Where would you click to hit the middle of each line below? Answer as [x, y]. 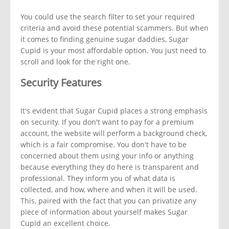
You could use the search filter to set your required [108, 17]
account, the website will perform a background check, [114, 133]
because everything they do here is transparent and [110, 167]
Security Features [61, 83]
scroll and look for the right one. [75, 62]
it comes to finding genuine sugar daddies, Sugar [105, 39]
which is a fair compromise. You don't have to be [104, 145]
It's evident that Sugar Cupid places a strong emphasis [114, 111]
